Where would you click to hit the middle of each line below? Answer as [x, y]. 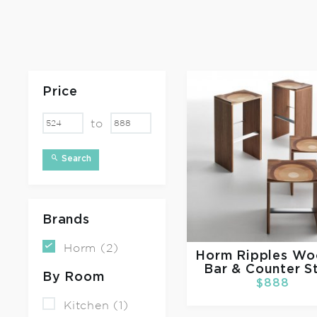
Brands [66, 220]
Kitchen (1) [96, 306]
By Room [74, 277]
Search [75, 159]
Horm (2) [91, 248]
